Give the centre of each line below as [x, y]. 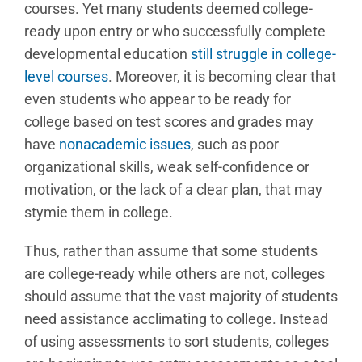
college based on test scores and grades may [169, 122]
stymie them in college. [99, 212]
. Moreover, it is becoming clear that [222, 76]
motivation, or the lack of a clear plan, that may [173, 189]
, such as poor [235, 144]
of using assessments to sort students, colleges [177, 341]
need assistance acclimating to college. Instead [176, 319]
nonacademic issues [125, 144]
